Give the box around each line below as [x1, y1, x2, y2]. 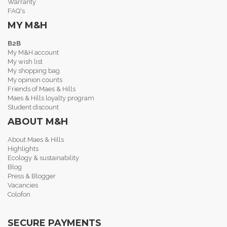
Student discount [8, 103, 59, 111]
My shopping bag [8, 66, 60, 74]
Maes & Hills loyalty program [8, 94, 94, 102]
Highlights [8, 144, 39, 153]
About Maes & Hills [8, 135, 64, 143]
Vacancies [8, 181, 38, 189]
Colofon [8, 190, 30, 198]
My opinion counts [8, 75, 62, 84]
